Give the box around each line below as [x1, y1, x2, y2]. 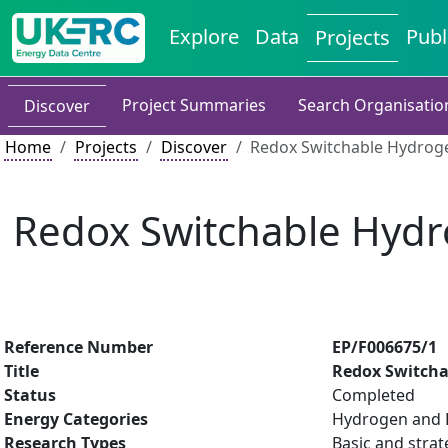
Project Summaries [122, 94, 266, 116]
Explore [169, 23, 240, 50]
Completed [332, 384, 415, 406]
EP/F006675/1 [332, 336, 437, 358]
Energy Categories [4, 408, 148, 430]
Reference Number [4, 336, 153, 358]
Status [4, 384, 56, 406]
